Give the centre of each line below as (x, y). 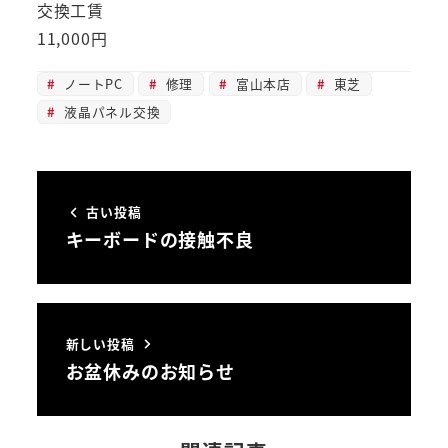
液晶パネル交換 (110, 112)
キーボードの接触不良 (159, 239)
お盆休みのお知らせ (150, 370)
